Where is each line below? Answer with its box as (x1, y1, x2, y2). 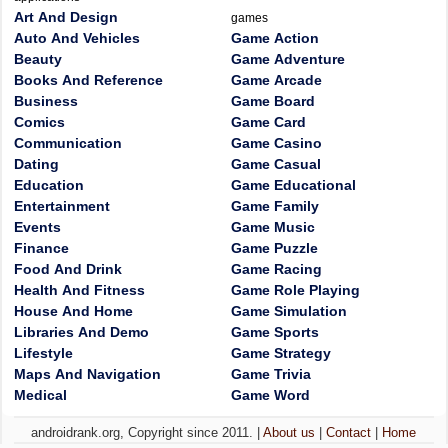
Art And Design (14, 9, 118, 25)
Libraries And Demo (14, 324, 149, 340)
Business (14, 93, 78, 109)
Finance (14, 240, 69, 256)
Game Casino (231, 135, 322, 151)
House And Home (14, 303, 133, 319)
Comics (14, 114, 65, 130)
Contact (326, 425, 372, 440)
